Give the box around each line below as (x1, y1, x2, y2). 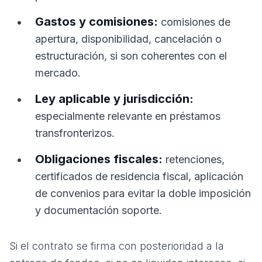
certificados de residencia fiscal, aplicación (35, 170, 243, 182)
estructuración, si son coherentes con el (35, 50, 227, 62)
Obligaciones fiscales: (35, 152, 163, 166)
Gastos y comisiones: (35, 15, 158, 29)
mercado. (35, 67, 81, 79)
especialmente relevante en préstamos (35, 110, 220, 122)
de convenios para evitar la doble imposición (35, 187, 251, 199)
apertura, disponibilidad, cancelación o (35, 33, 222, 45)
